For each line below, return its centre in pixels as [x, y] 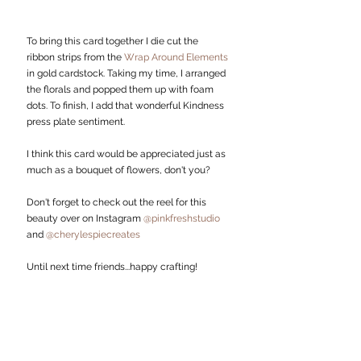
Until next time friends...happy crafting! [112, 267]
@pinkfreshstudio [182, 219]
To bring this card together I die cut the [114, 41]
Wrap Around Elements [177, 58]
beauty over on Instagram [85, 219]
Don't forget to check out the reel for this [118, 203]
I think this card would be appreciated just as [127, 154]
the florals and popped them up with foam [121, 90]
